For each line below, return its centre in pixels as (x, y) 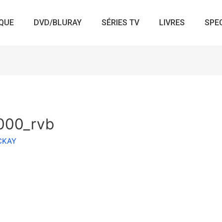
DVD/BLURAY (58, 23)
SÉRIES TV (121, 23)
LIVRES (172, 23)
